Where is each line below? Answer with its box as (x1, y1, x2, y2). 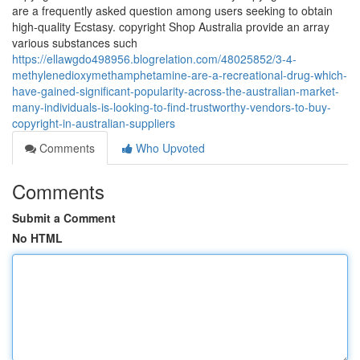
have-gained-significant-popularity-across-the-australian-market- (12, 83, 339, 99)
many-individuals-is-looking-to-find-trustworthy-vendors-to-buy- (12, 99, 331, 115)
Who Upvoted (133, 140, 205, 156)
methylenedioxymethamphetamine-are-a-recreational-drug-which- (12, 67, 347, 83)
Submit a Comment (12, 210, 116, 226)
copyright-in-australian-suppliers (12, 115, 175, 131)
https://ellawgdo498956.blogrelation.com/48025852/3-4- (12, 51, 297, 67)
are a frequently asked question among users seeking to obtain (12, 2, 333, 18)
